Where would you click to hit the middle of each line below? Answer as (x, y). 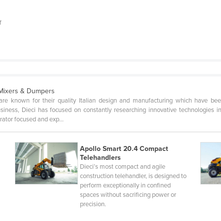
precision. (93, 204)
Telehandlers (100, 158)
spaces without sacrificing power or (128, 195)
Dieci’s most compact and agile (122, 167)
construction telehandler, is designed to (133, 176)
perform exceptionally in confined (125, 186)
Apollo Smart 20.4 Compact (124, 149)
